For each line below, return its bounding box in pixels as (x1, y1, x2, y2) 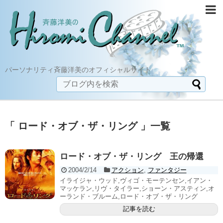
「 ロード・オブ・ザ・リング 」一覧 (5, 120, 170, 132)
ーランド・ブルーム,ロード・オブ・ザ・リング (60, 192, 198, 200)
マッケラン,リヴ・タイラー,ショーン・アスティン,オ (60, 184, 215, 192)
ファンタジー (147, 166, 187, 174)
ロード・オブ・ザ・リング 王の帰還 (60, 151, 204, 161)
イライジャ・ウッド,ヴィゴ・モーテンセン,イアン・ (60, 176, 213, 184)
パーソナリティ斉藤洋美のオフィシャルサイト (5, 66, 151, 74)
